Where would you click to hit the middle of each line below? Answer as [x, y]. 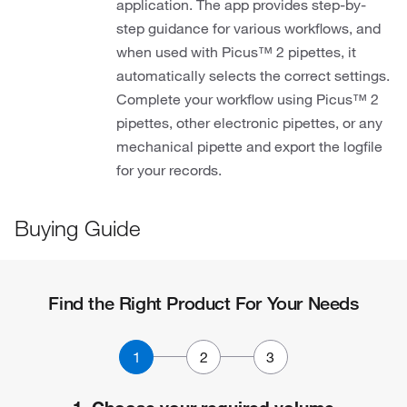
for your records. [169, 170]
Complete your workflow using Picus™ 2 [248, 99]
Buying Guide [77, 228]
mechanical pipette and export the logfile [249, 146]
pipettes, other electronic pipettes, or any [249, 123]
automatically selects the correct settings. [253, 75]
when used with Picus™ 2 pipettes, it [236, 52]
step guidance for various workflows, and [248, 28]
